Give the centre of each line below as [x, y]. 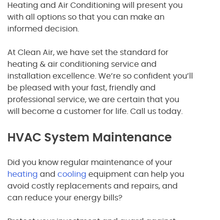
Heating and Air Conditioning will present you [95, 5]
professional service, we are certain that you [93, 99]
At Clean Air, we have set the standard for [88, 52]
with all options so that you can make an [86, 17]
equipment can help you [135, 174]
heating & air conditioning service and [82, 64]
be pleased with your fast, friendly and [82, 88]
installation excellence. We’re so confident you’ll [100, 76]
